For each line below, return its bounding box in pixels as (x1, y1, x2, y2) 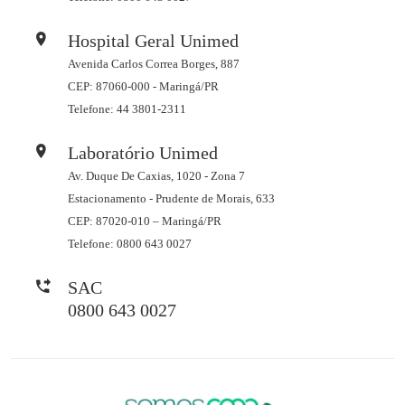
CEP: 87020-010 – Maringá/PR (67, 214, 221, 229)
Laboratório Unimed (67, 143, 218, 164)
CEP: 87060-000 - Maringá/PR (67, 80, 219, 94)
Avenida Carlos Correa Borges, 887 (67, 57, 240, 71)
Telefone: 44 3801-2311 (67, 102, 186, 117)
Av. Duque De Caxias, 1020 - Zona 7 (67, 169, 245, 184)
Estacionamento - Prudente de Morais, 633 (67, 192, 275, 206)
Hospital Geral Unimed (67, 31, 239, 52)
